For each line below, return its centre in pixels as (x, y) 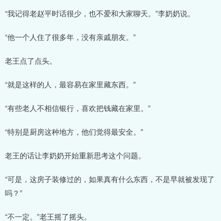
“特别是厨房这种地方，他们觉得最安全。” (74, 131)
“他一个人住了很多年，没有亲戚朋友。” (70, 37)
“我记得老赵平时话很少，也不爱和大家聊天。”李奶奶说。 (100, 13)
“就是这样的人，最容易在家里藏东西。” (70, 84)
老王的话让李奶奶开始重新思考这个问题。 (75, 155)
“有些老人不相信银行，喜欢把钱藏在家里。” (78, 108)
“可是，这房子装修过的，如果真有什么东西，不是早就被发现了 (110, 179)
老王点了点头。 (31, 60)
